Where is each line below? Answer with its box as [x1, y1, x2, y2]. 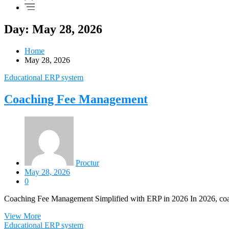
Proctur [76, 158, 99, 167]
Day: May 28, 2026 [4, 22, 102, 36]
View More [4, 211, 41, 220]
